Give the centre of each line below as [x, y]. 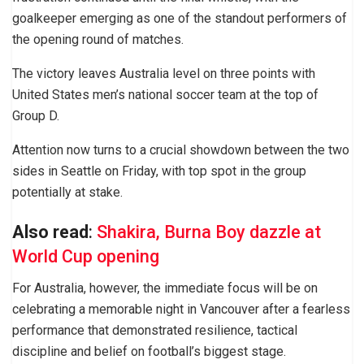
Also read [50, 232]
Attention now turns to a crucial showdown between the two [181, 149]
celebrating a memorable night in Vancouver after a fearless [181, 310]
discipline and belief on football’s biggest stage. [149, 352]
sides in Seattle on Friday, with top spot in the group [159, 171]
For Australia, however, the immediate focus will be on [165, 288]
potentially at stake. [67, 192]
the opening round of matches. [98, 39]
